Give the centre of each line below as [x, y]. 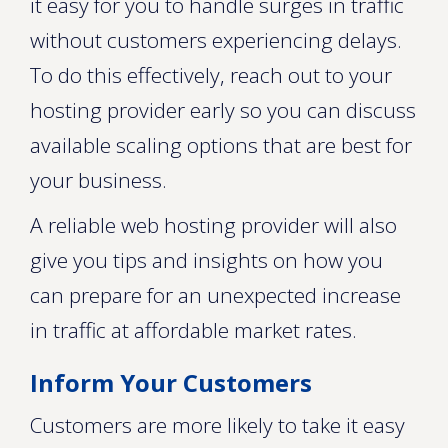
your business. [98, 180]
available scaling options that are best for [221, 145]
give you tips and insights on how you [206, 260]
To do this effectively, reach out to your [211, 75]
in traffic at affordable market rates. [193, 330]
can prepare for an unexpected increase [215, 295]
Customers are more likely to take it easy [217, 425]
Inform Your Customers [171, 382]
